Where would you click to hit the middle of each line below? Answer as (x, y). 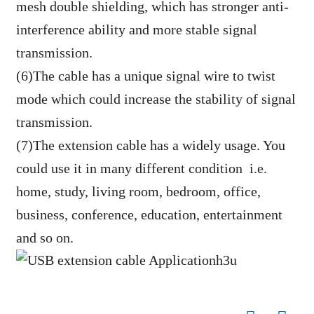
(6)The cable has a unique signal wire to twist (145, 76)
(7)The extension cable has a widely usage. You (150, 145)
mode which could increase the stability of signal (156, 99)
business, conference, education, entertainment (149, 215)
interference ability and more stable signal (136, 30)
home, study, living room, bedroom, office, (138, 192)
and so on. (45, 238)
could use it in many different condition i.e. (141, 169)
